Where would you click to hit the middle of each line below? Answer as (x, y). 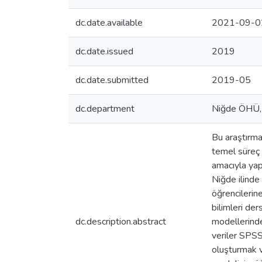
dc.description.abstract (121, 222)
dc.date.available (109, 23)
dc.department (105, 109)
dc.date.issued (104, 51)
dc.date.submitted (112, 80)
